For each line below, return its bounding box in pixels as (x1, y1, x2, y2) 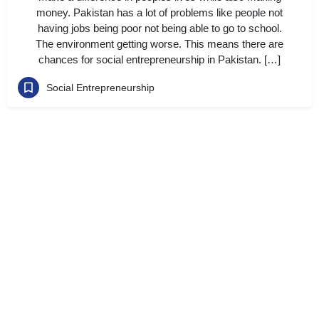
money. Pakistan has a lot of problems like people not (36, 6, 283, 19)
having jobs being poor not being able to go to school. (37, 22, 282, 34)
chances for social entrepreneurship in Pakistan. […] (38, 53, 281, 66)
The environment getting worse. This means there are (36, 38, 283, 50)
